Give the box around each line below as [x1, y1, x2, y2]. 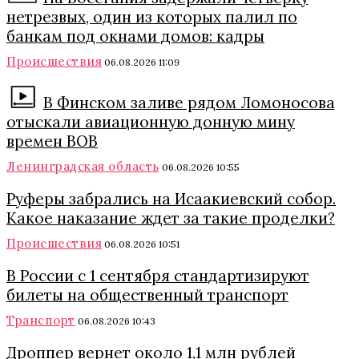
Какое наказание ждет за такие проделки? [6, 208, 335, 228]
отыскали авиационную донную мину [6, 112, 295, 131]
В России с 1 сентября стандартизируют [6, 266, 309, 285]
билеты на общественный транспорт [6, 285, 288, 305]
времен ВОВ [6, 131, 98, 151]
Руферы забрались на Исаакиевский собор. [6, 189, 336, 208]
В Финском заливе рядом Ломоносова [42, 93, 335, 112]
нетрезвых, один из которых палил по [6, 7, 297, 26]
